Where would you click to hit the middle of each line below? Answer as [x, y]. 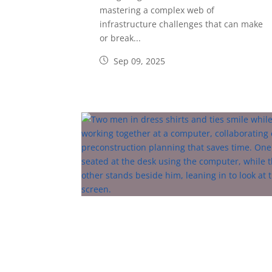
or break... [121, 38]
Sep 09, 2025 [138, 61]
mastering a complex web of [157, 10]
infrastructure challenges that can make [182, 24]
